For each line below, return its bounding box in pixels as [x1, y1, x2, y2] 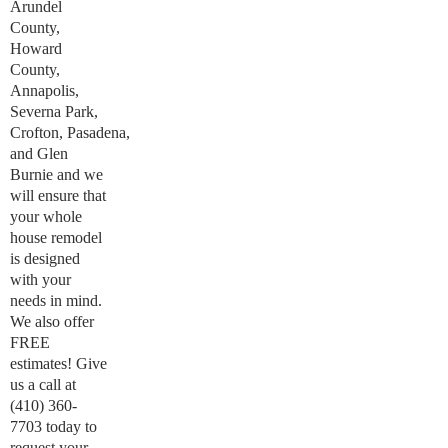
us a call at [10, 376, 76, 393]
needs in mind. [10, 292, 102, 309]
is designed [10, 250, 80, 267]
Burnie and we [10, 166, 103, 183]
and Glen [10, 145, 68, 162]
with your [10, 271, 71, 288]
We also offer [10, 313, 94, 330]
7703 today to [10, 418, 97, 435]
